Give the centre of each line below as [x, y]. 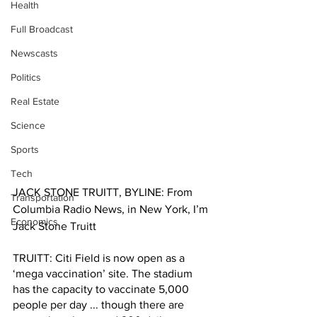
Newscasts [34, 53]
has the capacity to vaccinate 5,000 [102, 289]
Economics [34, 221]
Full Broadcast [42, 29]
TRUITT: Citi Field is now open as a [100, 258]
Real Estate [35, 101]
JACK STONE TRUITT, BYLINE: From [104, 192]
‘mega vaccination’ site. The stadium [104, 273]
